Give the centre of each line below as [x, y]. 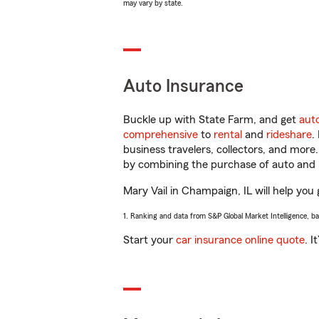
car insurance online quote [240, 240]
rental [228, 135]
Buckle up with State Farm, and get [211, 120]
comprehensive [161, 135]
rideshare [289, 135]
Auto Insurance [183, 87]
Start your [150, 240]
